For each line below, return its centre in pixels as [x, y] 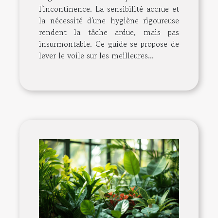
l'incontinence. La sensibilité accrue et [109, 9]
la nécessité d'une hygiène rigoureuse [109, 20]
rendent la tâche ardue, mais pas [109, 32]
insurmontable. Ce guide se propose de [109, 44]
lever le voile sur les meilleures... [96, 55]
